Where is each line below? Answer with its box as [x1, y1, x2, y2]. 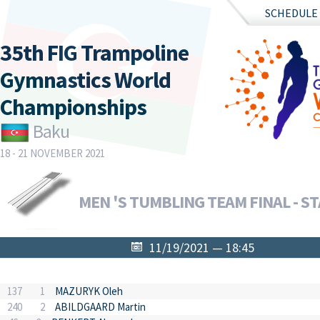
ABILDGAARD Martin [55, 300, 146, 314]
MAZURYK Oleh [55, 284, 124, 298]
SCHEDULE [265, 5, 318, 20]
